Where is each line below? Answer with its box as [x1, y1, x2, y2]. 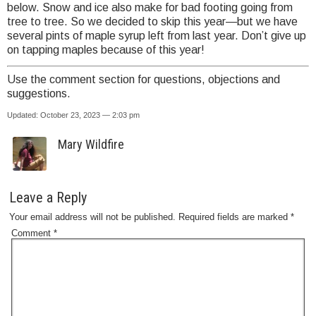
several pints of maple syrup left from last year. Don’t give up [7, 30, 306, 42]
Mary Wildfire [58, 137, 124, 152]
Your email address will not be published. [9, 212, 176, 223]
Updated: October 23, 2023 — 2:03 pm [7, 111, 140, 120]
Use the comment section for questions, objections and [7, 73, 280, 86]
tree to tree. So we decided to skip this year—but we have [7, 16, 298, 28]
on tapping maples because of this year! [7, 44, 205, 56]
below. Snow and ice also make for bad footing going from [7, 1, 293, 14]
